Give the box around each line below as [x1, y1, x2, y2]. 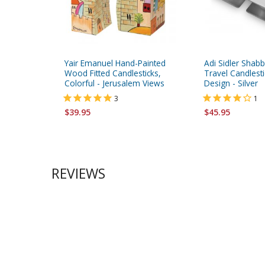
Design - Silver [204, 77, 258, 89]
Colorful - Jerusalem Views [64, 77, 164, 89]
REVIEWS [51, 163, 105, 183]
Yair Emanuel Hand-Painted [64, 57, 166, 69]
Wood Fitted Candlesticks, [64, 67, 161, 79]
